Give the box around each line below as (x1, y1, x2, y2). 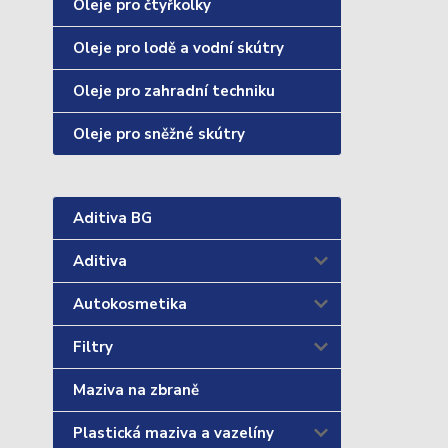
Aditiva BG (73, 208, 152, 228)
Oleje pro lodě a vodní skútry (73, 38, 284, 58)
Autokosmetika (73, 294, 187, 314)
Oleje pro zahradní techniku (73, 81, 275, 101)
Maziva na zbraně (73, 380, 199, 400)
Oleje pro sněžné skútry (73, 124, 245, 144)
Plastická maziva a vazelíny (73, 423, 274, 443)
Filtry (73, 337, 113, 357)
